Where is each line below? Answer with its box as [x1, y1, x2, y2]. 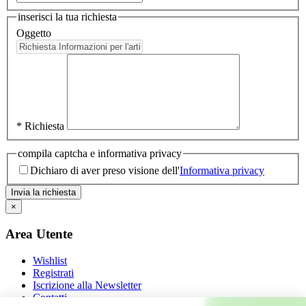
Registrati [33, 266, 74, 279]
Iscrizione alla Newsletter [33, 279, 141, 291]
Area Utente [5, 226, 72, 241]
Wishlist [33, 254, 67, 266]
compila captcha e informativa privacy [18, 147, 182, 159]
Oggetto [16, 27, 51, 39]
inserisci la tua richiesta [18, 11, 117, 23]
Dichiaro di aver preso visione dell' [30, 165, 180, 177]
